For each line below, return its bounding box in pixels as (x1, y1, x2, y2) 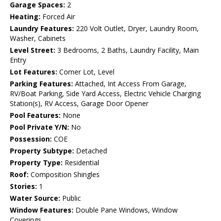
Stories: (10, 182, 37, 191)
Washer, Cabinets (10, 34, 66, 43)
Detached (74, 146, 107, 156)
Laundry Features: (10, 24, 74, 34)
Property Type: (10, 158, 63, 168)
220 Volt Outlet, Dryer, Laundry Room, (74, 24, 199, 34)
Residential (63, 158, 99, 168)
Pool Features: (10, 110, 61, 120)
